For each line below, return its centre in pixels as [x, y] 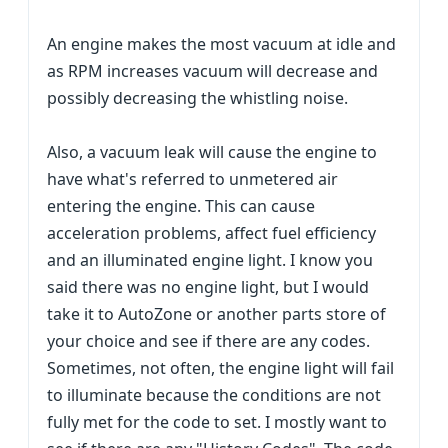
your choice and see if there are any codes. [208, 341]
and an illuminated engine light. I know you [210, 260]
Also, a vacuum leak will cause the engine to [212, 152]
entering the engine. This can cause [181, 206]
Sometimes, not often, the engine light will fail [220, 368]
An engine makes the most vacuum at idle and [221, 44]
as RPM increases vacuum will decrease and [212, 71]
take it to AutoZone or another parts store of [216, 314]
